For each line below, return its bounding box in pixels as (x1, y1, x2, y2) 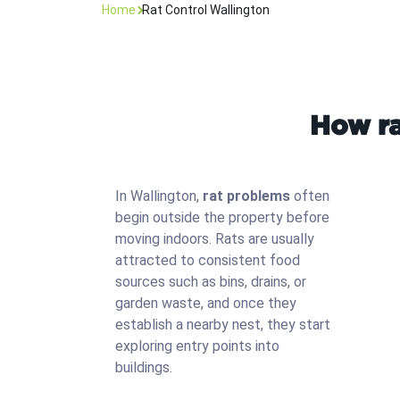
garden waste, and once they (115, 295, 296, 312)
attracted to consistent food (115, 252, 300, 269)
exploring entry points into (115, 337, 279, 354)
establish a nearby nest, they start (115, 316, 330, 333)
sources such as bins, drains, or (115, 273, 306, 290)
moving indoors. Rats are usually (115, 230, 314, 247)
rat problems (203, 187, 290, 204)
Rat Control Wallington (142, 3, 270, 17)
